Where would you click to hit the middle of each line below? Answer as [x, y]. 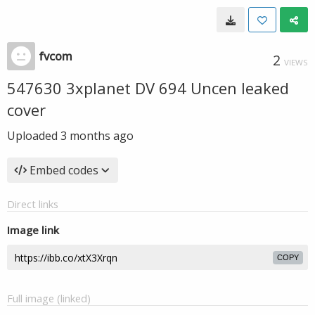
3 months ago [97, 136]
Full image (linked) [49, 298]
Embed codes [64, 170]
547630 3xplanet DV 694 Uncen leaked [148, 88]
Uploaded [34, 136]
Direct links [33, 204]
